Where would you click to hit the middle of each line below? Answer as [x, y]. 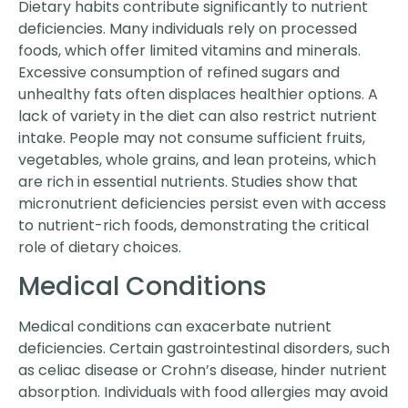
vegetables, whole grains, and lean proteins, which [197, 159]
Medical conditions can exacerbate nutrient [175, 327]
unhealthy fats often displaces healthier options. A [198, 94]
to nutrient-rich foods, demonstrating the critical [194, 225]
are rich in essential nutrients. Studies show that [188, 181]
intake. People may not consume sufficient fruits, [192, 138]
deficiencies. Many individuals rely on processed [188, 28]
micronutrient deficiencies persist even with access [202, 203]
